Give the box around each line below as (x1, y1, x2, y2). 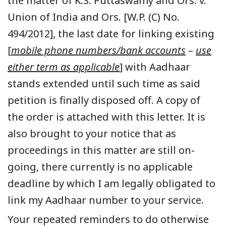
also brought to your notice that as (8, 126, 176, 140)
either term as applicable (8, 60, 120, 74)
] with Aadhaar (120, 60, 190, 74)
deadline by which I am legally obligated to (8, 176, 215, 190)
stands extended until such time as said (8, 76, 200, 90)
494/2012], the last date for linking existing (8, 26, 214, 40)
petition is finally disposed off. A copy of (8, 93, 200, 107)
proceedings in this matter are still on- (8, 143, 195, 157)
